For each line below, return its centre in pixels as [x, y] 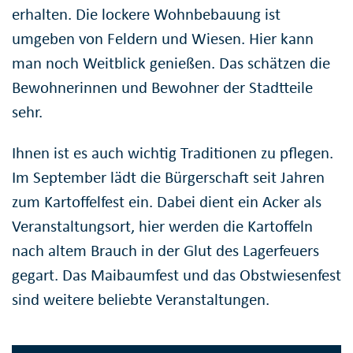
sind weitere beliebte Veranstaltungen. [141, 299]
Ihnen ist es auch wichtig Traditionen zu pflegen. [173, 152]
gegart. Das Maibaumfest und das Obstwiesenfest [176, 275]
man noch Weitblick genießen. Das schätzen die [171, 63]
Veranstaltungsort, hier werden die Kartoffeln [162, 226]
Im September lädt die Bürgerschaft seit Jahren [168, 177]
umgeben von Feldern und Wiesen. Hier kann [163, 38]
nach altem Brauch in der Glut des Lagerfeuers [165, 250]
